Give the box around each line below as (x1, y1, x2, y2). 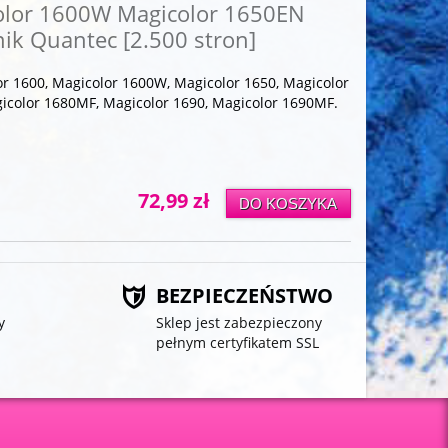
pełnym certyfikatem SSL (156, 333, 319, 353)
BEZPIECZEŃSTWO (156, 282, 333, 310)
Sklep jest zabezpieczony (156, 313, 322, 333)
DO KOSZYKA (239, 194, 338, 212)
